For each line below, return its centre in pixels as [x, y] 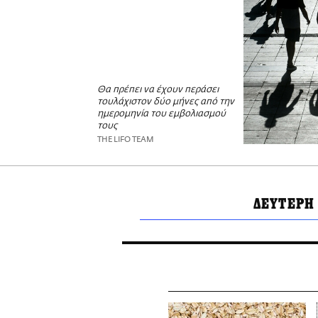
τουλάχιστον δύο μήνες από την [166, 102]
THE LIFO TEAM [126, 140]
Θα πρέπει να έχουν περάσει [158, 90]
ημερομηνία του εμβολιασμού [161, 114]
